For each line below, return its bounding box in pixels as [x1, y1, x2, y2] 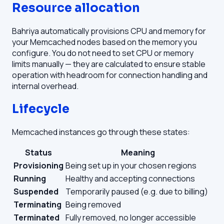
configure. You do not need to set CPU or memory [12, 47, 193, 58]
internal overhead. [12, 80, 78, 91]
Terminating [13, 198, 61, 210]
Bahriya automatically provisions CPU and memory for [12, 25, 206, 36]
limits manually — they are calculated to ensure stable [12, 58, 205, 69]
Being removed [65, 198, 121, 210]
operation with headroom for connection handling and [12, 69, 207, 80]
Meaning [121, 146, 155, 158]
